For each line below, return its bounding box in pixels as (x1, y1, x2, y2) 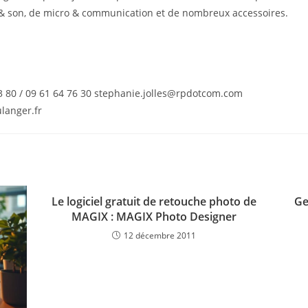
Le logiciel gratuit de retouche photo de (52, 194, 256, 209)
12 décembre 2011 (124, 230, 196, 241)
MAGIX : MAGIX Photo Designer (71, 209, 236, 224)
